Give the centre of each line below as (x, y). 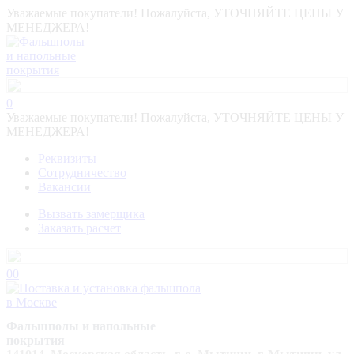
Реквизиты (67, 158)
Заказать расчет (79, 228)
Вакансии (64, 187)
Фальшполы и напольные (81, 326)
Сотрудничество (82, 173)
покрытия (36, 340)
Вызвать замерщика (91, 214)
